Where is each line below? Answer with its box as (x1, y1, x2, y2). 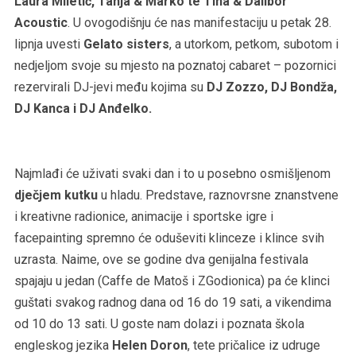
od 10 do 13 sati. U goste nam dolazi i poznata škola (14, 315, 304, 331)
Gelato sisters (83, 36, 169, 52)
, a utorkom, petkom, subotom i (168, 36, 339, 52)
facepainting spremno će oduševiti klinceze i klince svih (14, 230, 324, 246)
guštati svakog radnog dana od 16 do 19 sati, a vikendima (14, 294, 331, 310)
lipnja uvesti (14, 36, 83, 52)
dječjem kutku (14, 187, 98, 203)
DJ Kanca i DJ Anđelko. (14, 100, 152, 116)
